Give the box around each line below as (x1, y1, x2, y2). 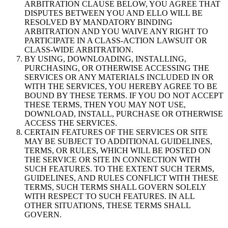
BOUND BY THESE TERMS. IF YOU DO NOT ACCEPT (24, 91, 223, 100)
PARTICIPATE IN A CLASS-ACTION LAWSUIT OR (24, 36, 207, 45)
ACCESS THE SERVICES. (24, 118, 117, 127)
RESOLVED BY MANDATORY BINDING (24, 17, 173, 26)
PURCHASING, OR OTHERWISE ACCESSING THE (24, 63, 209, 72)
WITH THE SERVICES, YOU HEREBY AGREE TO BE (24, 81, 217, 91)
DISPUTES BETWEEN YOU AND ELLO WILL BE (24, 8, 203, 17)
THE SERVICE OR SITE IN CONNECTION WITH (24, 155, 201, 164)
